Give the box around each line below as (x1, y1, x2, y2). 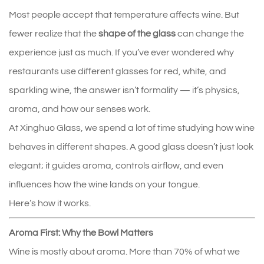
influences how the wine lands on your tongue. (9, 179, 200, 189)
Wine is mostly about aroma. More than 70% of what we (9, 246, 240, 256)
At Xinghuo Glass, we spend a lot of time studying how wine (9, 123, 255, 133)
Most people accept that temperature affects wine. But (9, 9, 239, 19)
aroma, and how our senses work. (9, 104, 150, 114)
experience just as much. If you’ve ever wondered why (9, 47, 234, 57)
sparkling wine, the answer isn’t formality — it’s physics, (9, 85, 240, 95)
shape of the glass (98, 28, 176, 38)
